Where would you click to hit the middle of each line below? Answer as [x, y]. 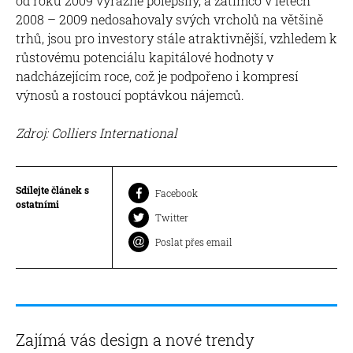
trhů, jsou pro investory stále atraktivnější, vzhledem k [176, 38]
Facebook [176, 193]
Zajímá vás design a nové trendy [135, 339]
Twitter [172, 217]
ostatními [37, 204]
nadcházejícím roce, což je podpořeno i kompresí [157, 76]
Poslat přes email [194, 242]
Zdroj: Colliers [56, 132]
